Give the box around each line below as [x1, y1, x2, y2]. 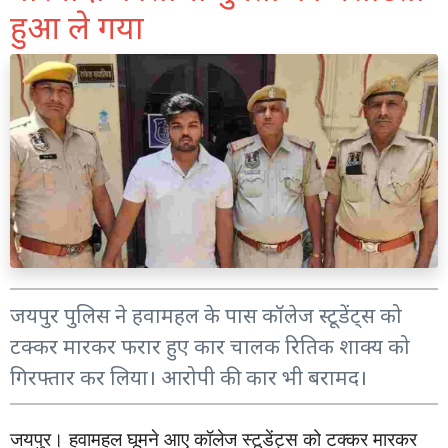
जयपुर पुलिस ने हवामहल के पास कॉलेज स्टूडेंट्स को [10, 301, 402, 329]
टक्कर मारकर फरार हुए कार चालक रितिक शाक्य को [10, 332, 410, 360]
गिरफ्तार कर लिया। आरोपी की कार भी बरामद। [10, 363, 367, 391]
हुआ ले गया [10, 5, 144, 48]
